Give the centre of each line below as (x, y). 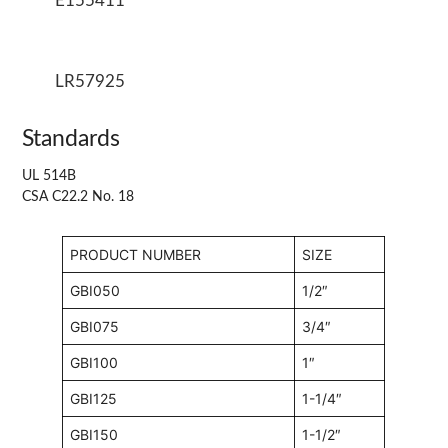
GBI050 (95, 290)
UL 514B (49, 175)
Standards (71, 138)
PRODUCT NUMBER (136, 254)
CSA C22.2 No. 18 (78, 196)
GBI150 (94, 434)
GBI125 (94, 398)
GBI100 (94, 362)
